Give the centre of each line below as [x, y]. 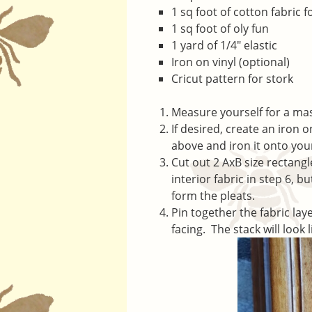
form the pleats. [213, 196]
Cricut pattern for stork [232, 79]
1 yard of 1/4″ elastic [224, 45]
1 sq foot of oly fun [220, 29]
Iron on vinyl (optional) [231, 62]
